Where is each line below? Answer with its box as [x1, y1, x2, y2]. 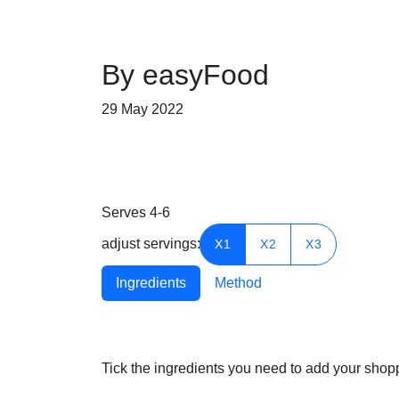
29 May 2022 [102, 102, 183, 117]
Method [215, 275, 262, 290]
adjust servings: [102, 235, 200, 251]
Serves [102, 205, 150, 220]
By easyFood [102, 59, 269, 91]
